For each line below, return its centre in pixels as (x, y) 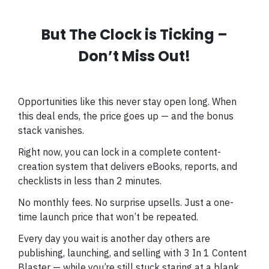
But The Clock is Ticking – (134, 35)
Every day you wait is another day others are (114, 238)
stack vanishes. (51, 130)
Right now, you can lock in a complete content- (119, 152)
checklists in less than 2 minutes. (91, 181)
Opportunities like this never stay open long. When (127, 101)
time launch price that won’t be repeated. (108, 217)
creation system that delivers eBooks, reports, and (128, 166)
